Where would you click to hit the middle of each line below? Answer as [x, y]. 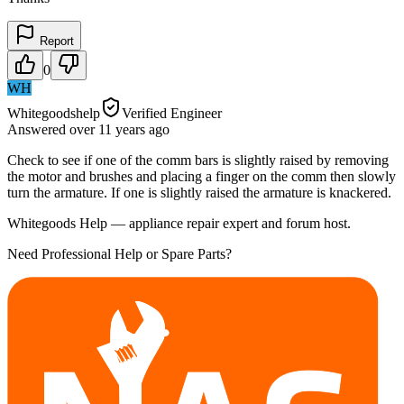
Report [55, 41]
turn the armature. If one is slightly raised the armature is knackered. [199, 192]
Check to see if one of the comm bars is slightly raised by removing [198, 160]
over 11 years [107, 129]
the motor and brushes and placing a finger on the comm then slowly [202, 176]
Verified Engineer [172, 113]
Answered [38, 129]
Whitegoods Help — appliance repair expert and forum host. [179, 223]
